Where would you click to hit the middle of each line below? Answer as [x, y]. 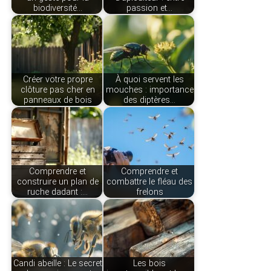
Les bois [150, 263]
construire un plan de [57, 181]
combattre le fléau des [150, 181]
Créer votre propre [57, 79]
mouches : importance [149, 90]
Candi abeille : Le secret [57, 263]
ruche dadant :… [58, 192]
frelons [149, 192]
